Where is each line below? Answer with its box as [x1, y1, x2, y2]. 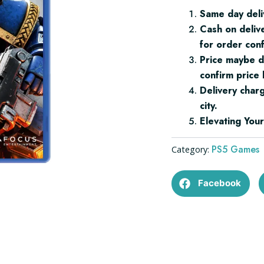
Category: [171, 144, 210, 156]
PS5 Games [212, 143, 260, 157]
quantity [171, 11, 203, 22]
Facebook [198, 177, 242, 189]
